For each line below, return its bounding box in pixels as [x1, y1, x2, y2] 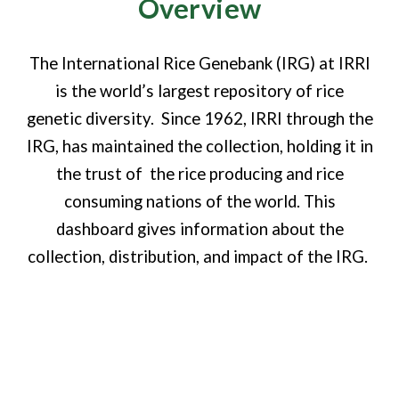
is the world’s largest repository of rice [55, 81, 344, 101]
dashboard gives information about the [55, 219, 344, 239]
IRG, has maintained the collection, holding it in [26, 136, 373, 156]
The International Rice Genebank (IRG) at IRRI [28, 53, 370, 73]
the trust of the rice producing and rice [55, 164, 344, 183]
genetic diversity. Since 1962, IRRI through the [26, 109, 373, 128]
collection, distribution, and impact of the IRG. [28, 247, 371, 266]
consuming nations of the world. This [63, 191, 336, 211]
